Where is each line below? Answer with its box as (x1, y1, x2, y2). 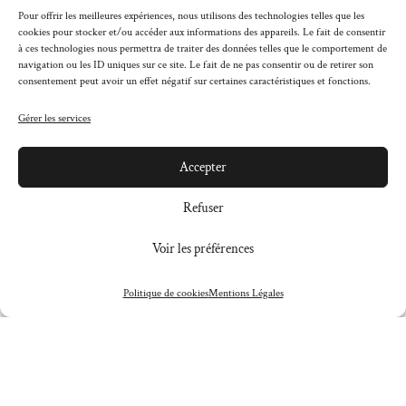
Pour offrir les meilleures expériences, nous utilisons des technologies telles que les (18, 9, 364, 23)
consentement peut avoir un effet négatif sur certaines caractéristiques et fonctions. (18, 74, 371, 88)
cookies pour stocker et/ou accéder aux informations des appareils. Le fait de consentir (18, 25, 385, 39)
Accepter (179, 158, 227, 176)
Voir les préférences (152, 239, 254, 257)
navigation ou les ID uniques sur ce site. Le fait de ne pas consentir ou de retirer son (18, 58, 373, 72)
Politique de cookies (122, 286, 208, 300)
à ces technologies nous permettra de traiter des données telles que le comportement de (18, 42, 387, 55)
